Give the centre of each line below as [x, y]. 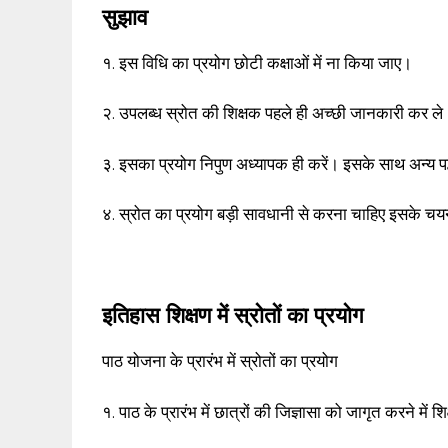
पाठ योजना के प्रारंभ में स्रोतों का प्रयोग [220, 361]
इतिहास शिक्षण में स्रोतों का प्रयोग [232, 316]
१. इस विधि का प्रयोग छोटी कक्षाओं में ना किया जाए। [257, 62]
